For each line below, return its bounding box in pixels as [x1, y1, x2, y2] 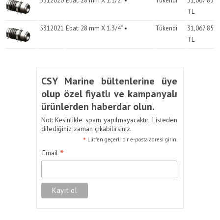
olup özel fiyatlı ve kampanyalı [41, 87, 177, 100]
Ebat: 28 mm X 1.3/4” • [66, 24, 128, 32]
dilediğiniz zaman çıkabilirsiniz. [41, 124, 132, 133]
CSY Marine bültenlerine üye [41, 75, 177, 87]
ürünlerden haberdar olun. [41, 100, 155, 113]
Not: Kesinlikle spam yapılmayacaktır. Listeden [41, 115, 177, 124]
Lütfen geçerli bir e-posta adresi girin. [86, 136, 178, 143]
